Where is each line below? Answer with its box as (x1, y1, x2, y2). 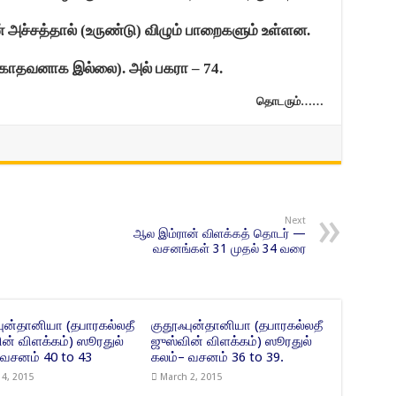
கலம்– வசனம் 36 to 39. (151, 349, 285, 365)
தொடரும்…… (255, 95, 324, 108)
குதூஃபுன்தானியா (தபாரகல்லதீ (151, 317, 324, 333)
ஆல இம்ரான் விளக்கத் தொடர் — (133, 226, 306, 240)
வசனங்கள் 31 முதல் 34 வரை (152, 241, 306, 255)
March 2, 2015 (160, 371, 223, 383)
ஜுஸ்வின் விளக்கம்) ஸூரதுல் (151, 333, 313, 349)
